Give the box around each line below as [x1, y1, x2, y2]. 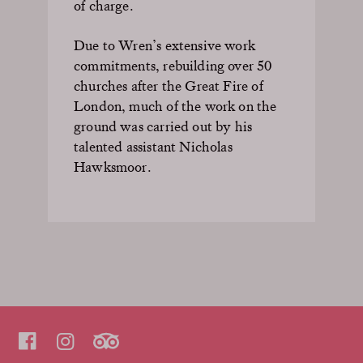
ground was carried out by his [74, 117, 253, 135]
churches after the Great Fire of [74, 76, 263, 94]
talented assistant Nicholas [74, 137, 233, 155]
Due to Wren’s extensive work [74, 36, 256, 53]
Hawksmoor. [74, 157, 152, 175]
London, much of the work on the [74, 96, 277, 114]
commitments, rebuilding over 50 [74, 56, 272, 74]
